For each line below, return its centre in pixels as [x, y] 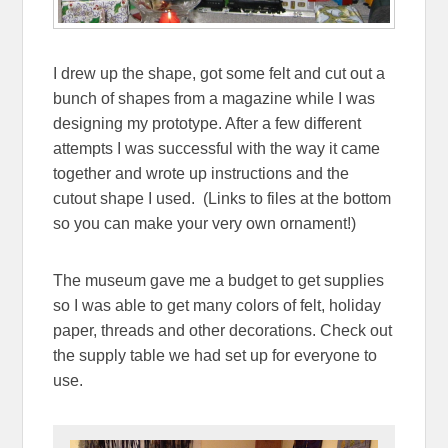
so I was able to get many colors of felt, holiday [217, 306]
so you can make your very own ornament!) [205, 224]
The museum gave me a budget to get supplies [219, 281]
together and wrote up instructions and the [201, 174]
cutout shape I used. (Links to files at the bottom [222, 199]
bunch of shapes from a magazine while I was [214, 99]
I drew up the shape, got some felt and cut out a [219, 74]
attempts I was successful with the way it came [217, 149]
